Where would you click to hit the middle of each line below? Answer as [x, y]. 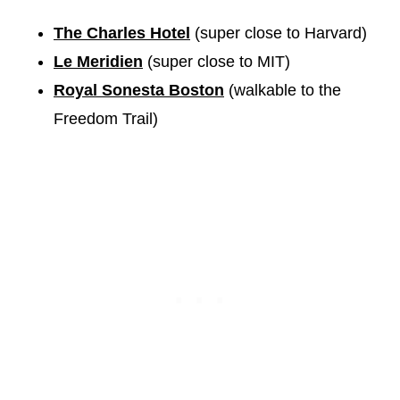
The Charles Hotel [122, 33]
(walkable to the [283, 90]
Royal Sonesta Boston [139, 90]
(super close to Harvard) [279, 33]
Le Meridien [98, 61]
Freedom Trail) [106, 118]
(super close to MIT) [217, 61]
